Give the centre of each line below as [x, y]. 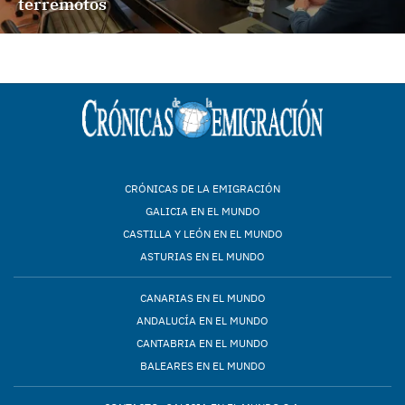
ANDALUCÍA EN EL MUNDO [202, 320]
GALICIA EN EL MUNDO [202, 211]
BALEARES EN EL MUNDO [202, 366]
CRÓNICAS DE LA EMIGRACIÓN [202, 188]
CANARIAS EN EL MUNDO [202, 298]
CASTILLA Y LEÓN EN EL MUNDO [202, 234]
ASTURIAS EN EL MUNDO [202, 256]
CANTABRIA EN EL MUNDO [202, 343]
